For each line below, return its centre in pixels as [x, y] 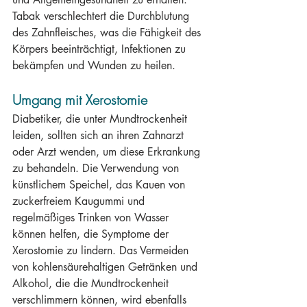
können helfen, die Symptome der [92, 234]
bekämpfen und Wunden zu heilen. [94, 65]
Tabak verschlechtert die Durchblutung [102, 16]
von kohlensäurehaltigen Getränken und [107, 267]
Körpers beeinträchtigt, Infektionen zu [101, 49]
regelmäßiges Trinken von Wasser [92, 218]
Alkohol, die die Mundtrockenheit [92, 283]
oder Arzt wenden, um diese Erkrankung [108, 152]
